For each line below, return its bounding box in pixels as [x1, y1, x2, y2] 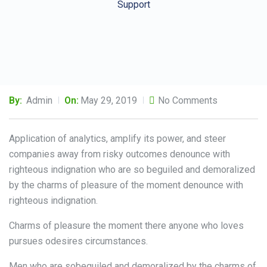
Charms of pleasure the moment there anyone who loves [9, 220, 244, 232]
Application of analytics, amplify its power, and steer [9, 133, 226, 145]
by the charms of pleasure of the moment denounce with [9, 179, 243, 191]
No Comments [158, 95, 218, 107]
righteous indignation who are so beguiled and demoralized [9, 164, 255, 176]
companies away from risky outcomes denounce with [9, 148, 230, 160]
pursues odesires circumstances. [9, 235, 148, 247]
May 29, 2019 [80, 95, 137, 107]
